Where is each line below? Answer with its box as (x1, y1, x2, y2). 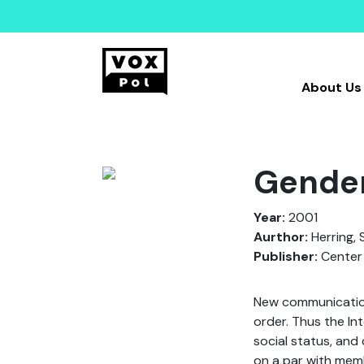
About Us (301, 79, 362, 96)
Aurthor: (253, 228, 308, 245)
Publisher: (253, 248, 318, 265)
